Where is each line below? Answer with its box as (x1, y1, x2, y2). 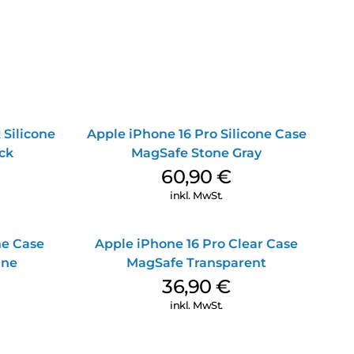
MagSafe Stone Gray (131, 145, 262, 161)
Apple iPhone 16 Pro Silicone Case (86, 126, 307, 142)
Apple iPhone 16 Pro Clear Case (95, 236, 298, 252)
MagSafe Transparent (126, 255, 266, 271)
